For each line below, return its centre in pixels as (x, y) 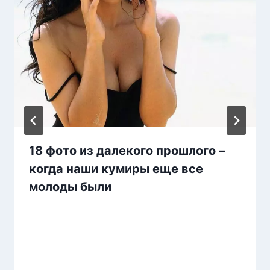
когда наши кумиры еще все (116, 169)
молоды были (70, 187)
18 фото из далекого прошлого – (127, 151)
